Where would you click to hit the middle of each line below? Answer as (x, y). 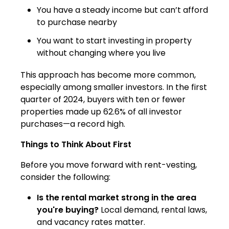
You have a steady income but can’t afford (122, 10)
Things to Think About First (76, 144)
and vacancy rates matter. (91, 222)
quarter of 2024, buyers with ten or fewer (103, 99)
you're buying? (68, 210)
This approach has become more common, (108, 75)
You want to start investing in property (114, 40)
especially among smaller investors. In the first (114, 87)
